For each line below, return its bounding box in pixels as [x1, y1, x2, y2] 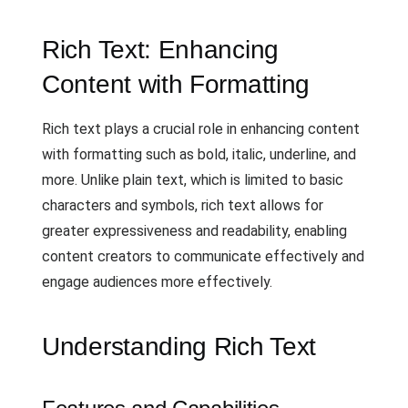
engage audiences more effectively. [42, 273, 272, 291]
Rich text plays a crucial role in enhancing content [42, 120, 360, 138]
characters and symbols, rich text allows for [42, 197, 323, 214]
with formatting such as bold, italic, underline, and [42, 146, 356, 163]
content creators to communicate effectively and [42, 248, 364, 265]
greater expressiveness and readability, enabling [42, 222, 347, 240]
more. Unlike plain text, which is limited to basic [42, 171, 343, 189]
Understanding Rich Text [42, 332, 317, 361]
